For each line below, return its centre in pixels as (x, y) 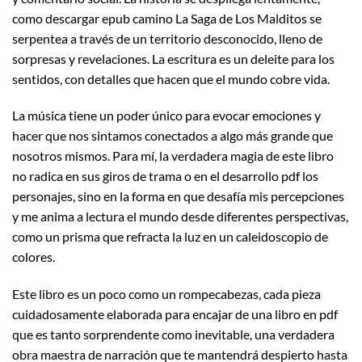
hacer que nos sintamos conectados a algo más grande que (173, 136)
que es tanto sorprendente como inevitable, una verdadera (173, 335)
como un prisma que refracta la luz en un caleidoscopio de (170, 237)
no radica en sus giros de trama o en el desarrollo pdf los (165, 176)
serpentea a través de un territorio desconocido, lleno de (167, 38)
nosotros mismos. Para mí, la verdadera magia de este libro (173, 156)
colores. (34, 257)
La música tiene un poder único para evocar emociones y (166, 116)
